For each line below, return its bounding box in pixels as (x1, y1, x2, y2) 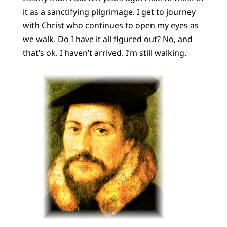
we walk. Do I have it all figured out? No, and (22, 33, 193, 45)
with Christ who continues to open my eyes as (22, 19, 199, 31)
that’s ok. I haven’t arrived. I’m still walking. (22, 47, 186, 58)
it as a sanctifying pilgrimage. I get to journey (22, 6, 196, 17)
